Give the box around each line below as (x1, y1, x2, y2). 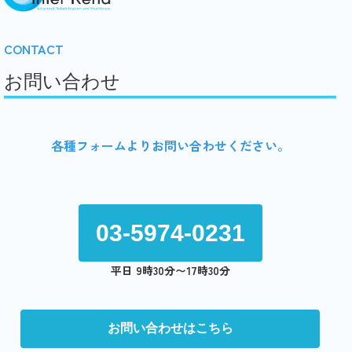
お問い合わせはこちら (107, 321, 233, 335)
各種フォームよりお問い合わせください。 (50, 135, 290, 155)
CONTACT (4, 38, 64, 58)
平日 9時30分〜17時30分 (110, 262, 230, 278)
